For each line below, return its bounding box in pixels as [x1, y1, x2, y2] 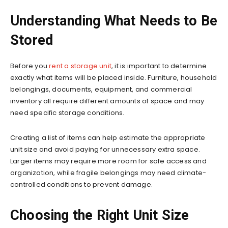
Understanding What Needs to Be [10, 12, 218, 29]
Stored [10, 32, 53, 48]
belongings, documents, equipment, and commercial [10, 84, 192, 94]
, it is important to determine [111, 61, 207, 71]
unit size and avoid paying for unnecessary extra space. [10, 144, 201, 154]
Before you [10, 61, 49, 71]
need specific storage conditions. [10, 107, 125, 118]
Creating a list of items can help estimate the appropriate [10, 132, 206, 142]
